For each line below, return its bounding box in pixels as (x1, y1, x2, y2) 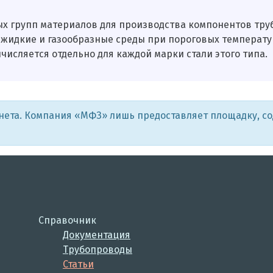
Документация (62, 229, 130, 241)
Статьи (62, 258, 94, 270)
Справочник (38, 214, 96, 226)
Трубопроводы (62, 243, 132, 255)
